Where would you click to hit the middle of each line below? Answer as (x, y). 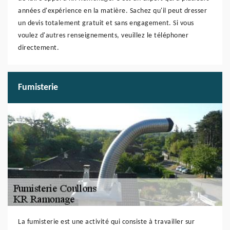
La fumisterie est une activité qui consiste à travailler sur (106, 222)
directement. (39, 48)
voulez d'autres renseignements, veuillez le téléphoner (103, 36)
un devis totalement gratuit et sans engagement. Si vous (106, 23)
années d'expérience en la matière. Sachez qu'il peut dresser (112, 11)
